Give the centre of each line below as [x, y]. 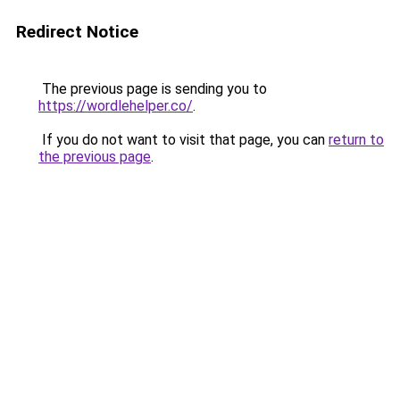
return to [356, 140]
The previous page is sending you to [153, 89]
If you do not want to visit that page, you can [183, 140]
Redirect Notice [77, 32]
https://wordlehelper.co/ [116, 106]
